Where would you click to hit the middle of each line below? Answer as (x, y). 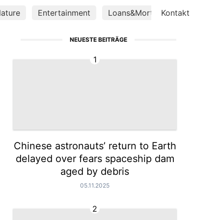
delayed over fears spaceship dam (95, 159)
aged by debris (95, 171)
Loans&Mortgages (142, 13)
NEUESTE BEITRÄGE (98, 40)
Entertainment (64, 13)
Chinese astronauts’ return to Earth (95, 146)
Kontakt (175, 13)
